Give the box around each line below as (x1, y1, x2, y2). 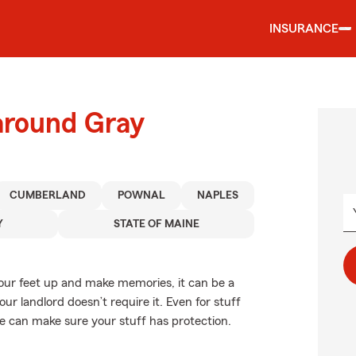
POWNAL (117, 190, 165, 201)
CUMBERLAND (9, 190, 86, 201)
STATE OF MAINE (113, 219, 199, 230)
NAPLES (196, 190, 238, 201)
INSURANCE (269, 22, 339, 35)
